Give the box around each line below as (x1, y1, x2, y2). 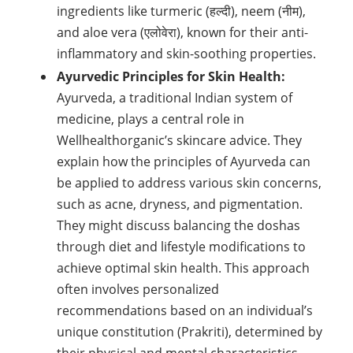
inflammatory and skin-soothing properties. (57, 45, 316, 62)
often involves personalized (57, 281, 219, 298)
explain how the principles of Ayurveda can (57, 153, 310, 170)
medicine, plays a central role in (57, 110, 244, 128)
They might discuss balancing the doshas (57, 217, 300, 234)
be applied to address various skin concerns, (57, 174, 321, 191)
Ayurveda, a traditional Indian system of (57, 89, 292, 106)
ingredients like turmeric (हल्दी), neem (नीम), (57, 2, 306, 20)
